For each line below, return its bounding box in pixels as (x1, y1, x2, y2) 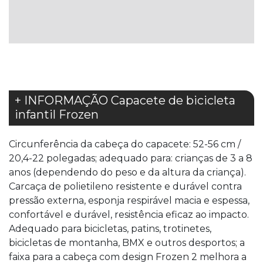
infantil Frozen (15, 107, 99, 122)
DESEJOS (41, 44, 85, 55)
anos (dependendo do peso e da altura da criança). (9, 166, 246, 178)
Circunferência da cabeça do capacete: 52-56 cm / (9, 138, 241, 150)
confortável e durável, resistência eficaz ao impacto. (9, 208, 249, 220)
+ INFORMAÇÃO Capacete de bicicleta (15, 93, 235, 107)
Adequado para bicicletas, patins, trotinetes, (9, 222, 211, 234)
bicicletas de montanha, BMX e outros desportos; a (9, 237, 245, 248)
